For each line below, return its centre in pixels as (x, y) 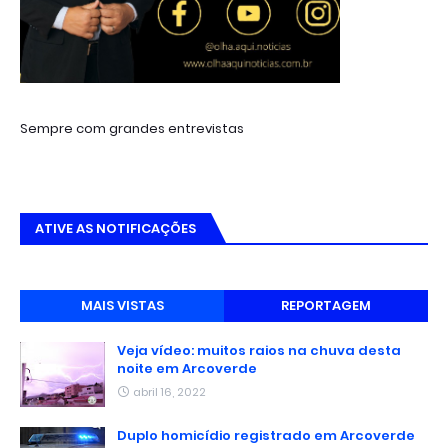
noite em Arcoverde (187, 368)
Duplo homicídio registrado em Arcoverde (266, 435)
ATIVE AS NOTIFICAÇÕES (115, 228)
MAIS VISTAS (122, 305)
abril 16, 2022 (169, 391)
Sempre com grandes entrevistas (132, 128)
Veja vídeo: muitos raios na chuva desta (259, 350)
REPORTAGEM (326, 305)
